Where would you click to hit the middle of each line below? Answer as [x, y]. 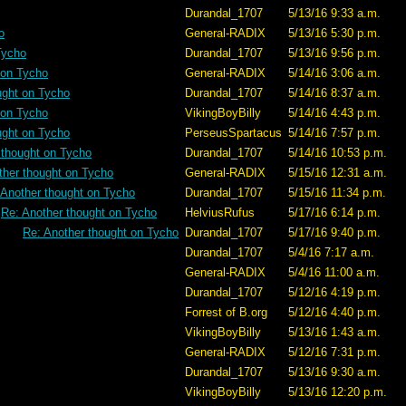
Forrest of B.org [226, 312]
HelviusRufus [220, 213]
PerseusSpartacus [233, 133]
